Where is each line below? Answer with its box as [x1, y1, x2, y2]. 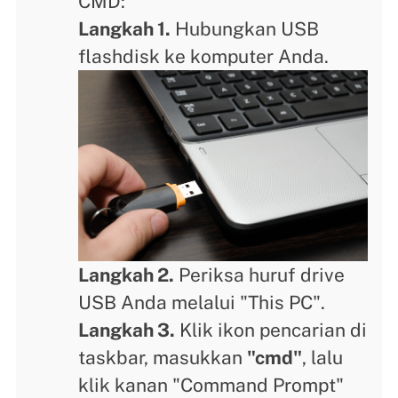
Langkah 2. [78, 264, 175, 287]
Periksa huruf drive [174, 264, 346, 287]
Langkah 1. [78, 18, 171, 41]
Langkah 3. [78, 319, 176, 342]
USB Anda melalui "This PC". [78, 291, 326, 314]
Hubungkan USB [171, 18, 320, 41]
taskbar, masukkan [78, 346, 248, 370]
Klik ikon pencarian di [175, 319, 368, 342]
